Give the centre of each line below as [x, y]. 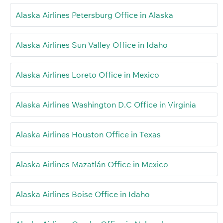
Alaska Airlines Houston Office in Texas [88, 135]
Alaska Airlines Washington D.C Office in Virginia [106, 105]
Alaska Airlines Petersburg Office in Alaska [94, 15]
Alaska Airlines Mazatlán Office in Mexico [92, 165]
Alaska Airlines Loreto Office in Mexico [87, 75]
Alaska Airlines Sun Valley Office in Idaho [92, 45]
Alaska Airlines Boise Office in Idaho [83, 194]
